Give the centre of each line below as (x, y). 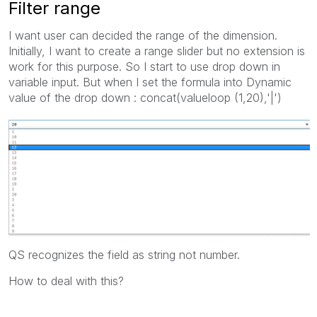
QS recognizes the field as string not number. (124, 254)
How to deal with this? (68, 281)
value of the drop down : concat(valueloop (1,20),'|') (145, 97)
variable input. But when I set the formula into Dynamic (150, 82)
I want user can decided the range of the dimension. (143, 35)
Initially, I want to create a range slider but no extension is (157, 51)
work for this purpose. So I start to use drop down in (144, 66)
